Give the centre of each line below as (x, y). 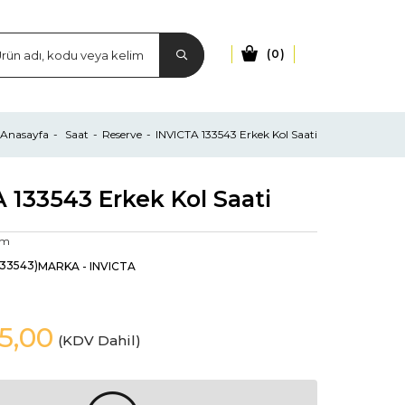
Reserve (122, 134)
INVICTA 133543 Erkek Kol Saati (236, 134)
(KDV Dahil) (99, 340)
